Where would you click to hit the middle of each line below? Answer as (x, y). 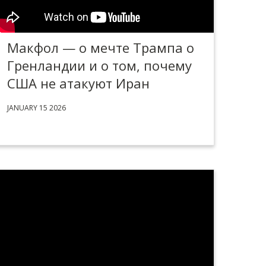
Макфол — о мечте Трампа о (101, 47)
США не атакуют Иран (78, 83)
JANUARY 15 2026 (37, 108)
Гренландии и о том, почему (99, 65)
